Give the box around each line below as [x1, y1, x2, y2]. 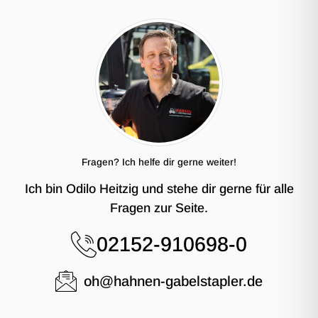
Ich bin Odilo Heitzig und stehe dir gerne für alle [24, 181, 294, 196]
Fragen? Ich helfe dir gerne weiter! [82, 156, 236, 168]
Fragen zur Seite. [110, 200, 208, 215]
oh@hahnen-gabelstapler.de [84, 273, 263, 289]
